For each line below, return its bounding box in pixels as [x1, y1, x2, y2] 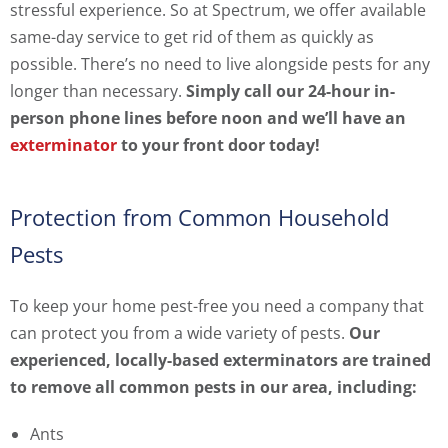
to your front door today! [117, 134, 320, 157]
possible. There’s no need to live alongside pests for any [10, 53, 430, 76]
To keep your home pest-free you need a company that [10, 295, 424, 318]
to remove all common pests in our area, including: [10, 376, 417, 399]
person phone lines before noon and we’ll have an [10, 107, 406, 130]
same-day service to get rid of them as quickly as [10, 26, 374, 49]
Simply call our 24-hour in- [186, 80, 395, 103]
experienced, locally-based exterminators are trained [10, 349, 431, 372]
